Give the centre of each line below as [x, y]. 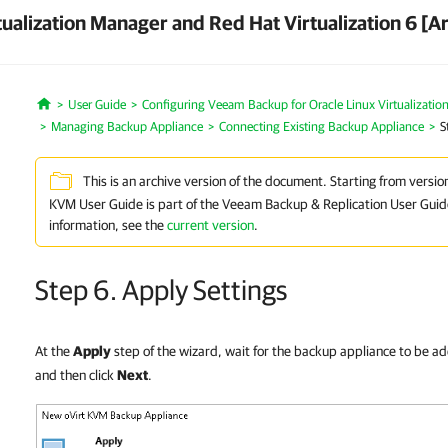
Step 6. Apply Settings [161, 289]
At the [54, 351]
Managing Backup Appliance [127, 126]
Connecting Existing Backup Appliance [321, 126]
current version [210, 225]
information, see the [108, 225]
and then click [76, 375]
